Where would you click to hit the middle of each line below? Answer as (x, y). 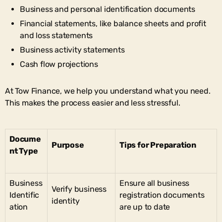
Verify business (79, 189)
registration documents (162, 195)
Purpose (68, 145)
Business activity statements (72, 50)
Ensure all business (155, 183)
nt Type (24, 151)
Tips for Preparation (158, 145)
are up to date (145, 207)
